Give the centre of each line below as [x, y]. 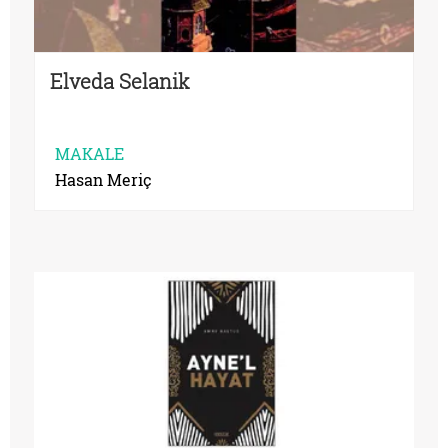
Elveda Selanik [120, 80]
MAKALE [89, 153]
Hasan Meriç [103, 179]
